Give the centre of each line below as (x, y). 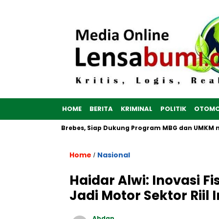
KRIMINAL (137, 109)
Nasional (114, 155)
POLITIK (173, 109)
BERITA (101, 109)
